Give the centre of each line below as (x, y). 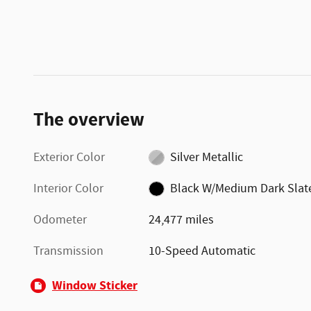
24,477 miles (182, 220)
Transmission (68, 251)
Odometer (60, 220)
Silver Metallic (206, 157)
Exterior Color (69, 157)
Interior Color (68, 188)
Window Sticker (95, 285)
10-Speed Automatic (202, 251)
